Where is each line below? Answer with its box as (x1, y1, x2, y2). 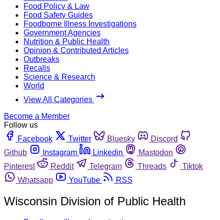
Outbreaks (24, 55, 59, 63)
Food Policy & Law (24, 1, 89, 10)
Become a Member (4, 111, 70, 120)
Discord (151, 134, 178, 143)
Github (4, 148, 27, 157)
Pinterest (4, 162, 35, 170)
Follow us (4, 120, 38, 129)
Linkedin (93, 148, 123, 157)
